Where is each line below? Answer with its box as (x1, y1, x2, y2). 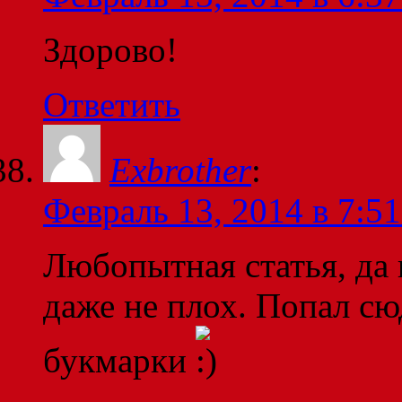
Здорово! (43, 31, 178, 70)
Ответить (43, 85, 180, 125)
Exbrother (109, 151, 251, 190)
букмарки (43, 341, 196, 380)
